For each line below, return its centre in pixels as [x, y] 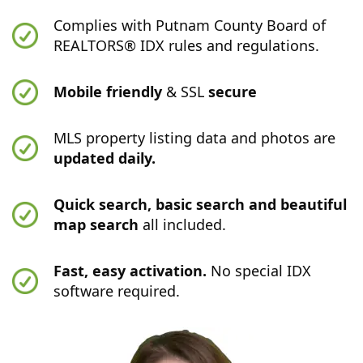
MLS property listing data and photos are [195, 138]
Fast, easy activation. [130, 271]
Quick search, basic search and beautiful [201, 204]
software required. [117, 291]
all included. [183, 224]
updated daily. [105, 158]
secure [233, 92]
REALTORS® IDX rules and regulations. [187, 45]
